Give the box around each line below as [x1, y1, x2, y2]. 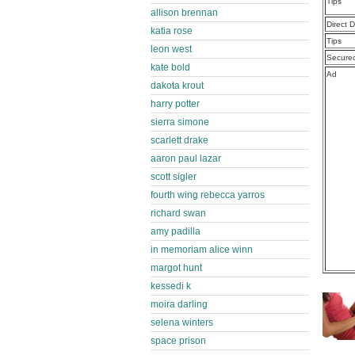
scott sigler [151, 171, 197, 182]
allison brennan [151, 7, 218, 18]
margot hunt [151, 262, 202, 273]
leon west [151, 44, 192, 55]
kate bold [151, 62, 190, 73]
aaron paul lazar [151, 153, 221, 164]
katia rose [151, 25, 193, 36]
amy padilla [151, 226, 200, 237]
